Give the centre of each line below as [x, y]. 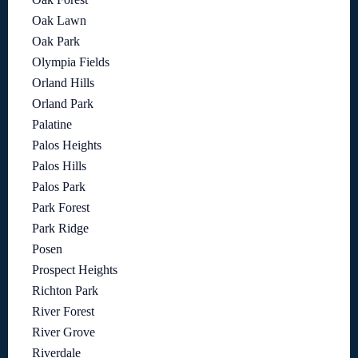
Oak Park [56, 42]
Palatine [52, 125]
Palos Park [59, 187]
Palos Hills [59, 166]
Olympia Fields [71, 62]
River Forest [63, 312]
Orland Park [63, 104]
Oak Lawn [59, 21]
